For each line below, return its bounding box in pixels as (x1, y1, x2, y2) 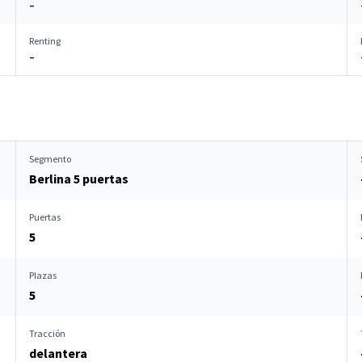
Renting (29, 35, 61, 47)
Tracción (29, 327, 65, 339)
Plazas (29, 269, 57, 281)
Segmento (29, 153, 71, 165)
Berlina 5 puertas (29, 170, 128, 187)
